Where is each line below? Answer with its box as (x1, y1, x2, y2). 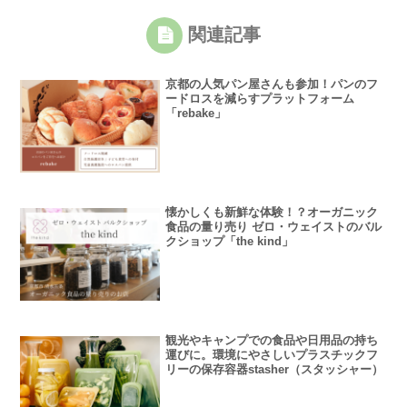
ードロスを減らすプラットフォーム (165, 92, 355, 106)
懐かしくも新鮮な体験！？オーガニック (165, 205, 379, 220)
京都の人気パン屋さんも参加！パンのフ (165, 77, 379, 92)
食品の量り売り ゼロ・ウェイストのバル (165, 220, 382, 234)
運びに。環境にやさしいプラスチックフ (165, 348, 379, 362)
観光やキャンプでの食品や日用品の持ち (165, 333, 379, 348)
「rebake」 (165, 106, 227, 121)
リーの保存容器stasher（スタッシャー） (165, 362, 384, 377)
